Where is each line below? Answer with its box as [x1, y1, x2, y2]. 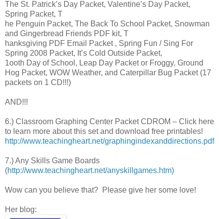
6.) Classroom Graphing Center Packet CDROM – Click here [5, 117, 214, 126]
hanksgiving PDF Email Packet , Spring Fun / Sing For [5, 39, 193, 48]
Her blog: [5, 205, 37, 214]
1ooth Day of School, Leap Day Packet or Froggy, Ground [5, 59, 203, 67]
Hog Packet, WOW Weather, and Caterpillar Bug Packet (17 [5, 68, 211, 77]
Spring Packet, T [5, 10, 63, 19]
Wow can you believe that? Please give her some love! [5, 186, 196, 195]
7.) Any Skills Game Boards [5, 156, 100, 165]
